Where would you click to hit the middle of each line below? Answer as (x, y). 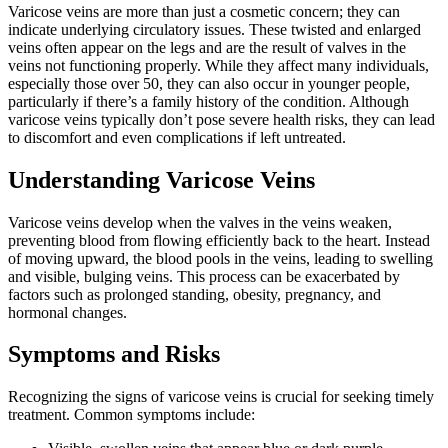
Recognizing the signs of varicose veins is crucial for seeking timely (221, 397)
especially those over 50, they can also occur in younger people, (209, 83)
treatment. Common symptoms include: (131, 415)
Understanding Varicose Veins (161, 179)
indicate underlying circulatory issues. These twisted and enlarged (214, 29)
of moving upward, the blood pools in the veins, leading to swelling (220, 258)
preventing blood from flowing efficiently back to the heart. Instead (219, 240)
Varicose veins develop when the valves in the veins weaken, (200, 222)
